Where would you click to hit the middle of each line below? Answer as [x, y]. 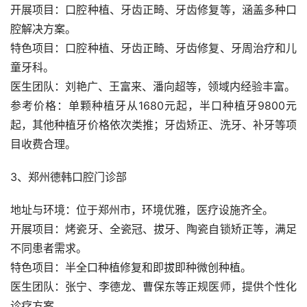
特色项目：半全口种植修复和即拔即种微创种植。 [131, 267]
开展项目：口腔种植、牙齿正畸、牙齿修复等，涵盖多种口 [153, 9]
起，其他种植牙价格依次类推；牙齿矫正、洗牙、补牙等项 [153, 124]
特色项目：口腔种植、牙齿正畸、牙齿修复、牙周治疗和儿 [153, 48]
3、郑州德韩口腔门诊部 [69, 176]
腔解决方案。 [43, 28]
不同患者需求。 [49, 248]
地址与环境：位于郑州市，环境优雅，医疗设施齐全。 [142, 209]
